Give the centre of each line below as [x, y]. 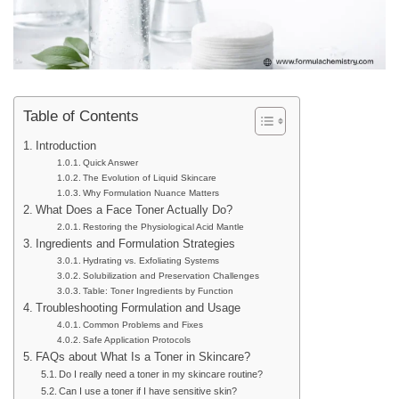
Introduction [65, 146]
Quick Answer [110, 162]
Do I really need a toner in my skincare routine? [161, 374]
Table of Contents [81, 116]
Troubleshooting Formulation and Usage [138, 308]
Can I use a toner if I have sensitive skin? [148, 391]
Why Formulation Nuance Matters [151, 192]
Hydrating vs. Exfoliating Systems [151, 260]
